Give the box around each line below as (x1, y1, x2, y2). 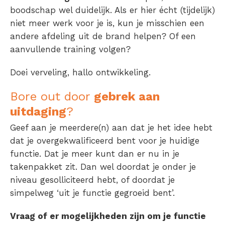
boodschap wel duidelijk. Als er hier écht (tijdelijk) (10, 5, 215, 16)
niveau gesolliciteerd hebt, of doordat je (10, 175, 175, 185)
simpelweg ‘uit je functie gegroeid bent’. (10, 188, 175, 198)
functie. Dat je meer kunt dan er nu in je (10, 149, 179, 159)
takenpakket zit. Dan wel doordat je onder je (10, 162, 196, 172)
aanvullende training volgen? (10, 44, 131, 55)
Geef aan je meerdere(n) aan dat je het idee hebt (10, 123, 212, 133)
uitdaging (10, 104, 66, 119)
